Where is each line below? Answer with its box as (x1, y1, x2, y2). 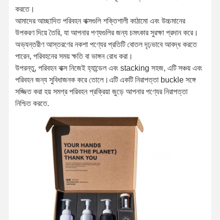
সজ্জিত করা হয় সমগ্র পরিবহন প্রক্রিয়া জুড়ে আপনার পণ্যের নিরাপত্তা (15, 87, 188, 96)
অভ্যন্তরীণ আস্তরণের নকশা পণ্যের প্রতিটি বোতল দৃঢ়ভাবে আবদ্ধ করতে (15, 40, 197, 49)
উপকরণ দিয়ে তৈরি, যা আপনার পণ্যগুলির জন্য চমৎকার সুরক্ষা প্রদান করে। (15, 28, 198, 37)
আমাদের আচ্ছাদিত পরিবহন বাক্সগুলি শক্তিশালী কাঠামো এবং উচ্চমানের (15, 16, 185, 25)
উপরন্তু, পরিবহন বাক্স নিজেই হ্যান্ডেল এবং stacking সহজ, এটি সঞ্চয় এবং (15, 63, 202, 72)
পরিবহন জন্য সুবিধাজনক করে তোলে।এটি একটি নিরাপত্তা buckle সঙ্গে (15, 75, 196, 84)
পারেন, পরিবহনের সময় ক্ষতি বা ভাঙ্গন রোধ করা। (15, 52, 133, 60)
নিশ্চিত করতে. (15, 99, 49, 108)
